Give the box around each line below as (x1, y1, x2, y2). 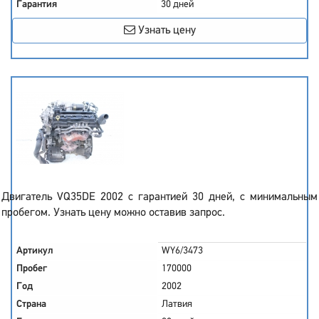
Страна (16, 299, 46, 310)
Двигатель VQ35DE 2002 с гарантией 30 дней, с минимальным (1, 192, 318, 203)
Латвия (162, 299, 192, 310)
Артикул (16, 246, 53, 256)
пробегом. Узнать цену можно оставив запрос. (1, 207, 225, 219)
